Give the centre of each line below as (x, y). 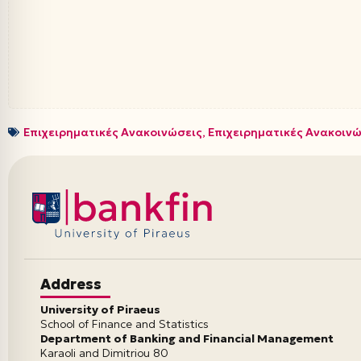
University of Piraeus (100, 309)
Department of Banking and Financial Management (187, 338)
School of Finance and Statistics (124, 324)
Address (71, 284)
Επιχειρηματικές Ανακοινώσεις (113, 132)
